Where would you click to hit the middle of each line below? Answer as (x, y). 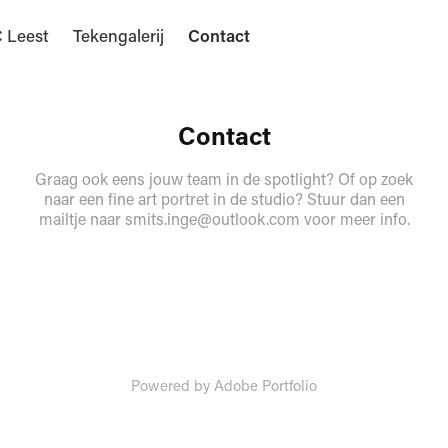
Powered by (172, 385)
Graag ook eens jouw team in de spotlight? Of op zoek (224, 178)
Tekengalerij (119, 35)
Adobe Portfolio (265, 385)
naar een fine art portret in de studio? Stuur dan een (224, 198)
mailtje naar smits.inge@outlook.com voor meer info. (224, 218)
